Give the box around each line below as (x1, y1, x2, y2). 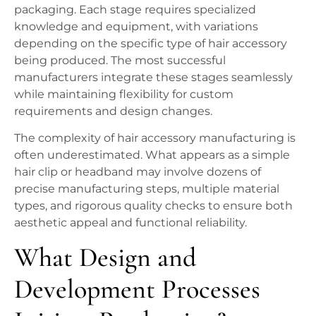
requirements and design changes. (14, 104, 212, 118)
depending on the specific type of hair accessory (14, 36, 287, 50)
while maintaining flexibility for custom (14, 87, 233, 101)
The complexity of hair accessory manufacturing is (14, 131, 296, 145)
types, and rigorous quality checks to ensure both (14, 199, 293, 213)
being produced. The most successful (14, 53, 226, 67)
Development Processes (14, 272, 260, 305)
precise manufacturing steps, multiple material (14, 182, 279, 196)
